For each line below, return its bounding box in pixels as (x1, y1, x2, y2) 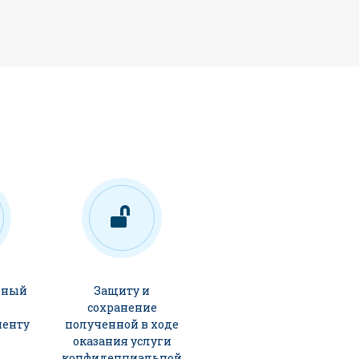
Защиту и (94, 283, 150, 298)
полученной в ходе (65, 317, 179, 332)
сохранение (87, 300, 157, 315)
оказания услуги (72, 333, 171, 349)
